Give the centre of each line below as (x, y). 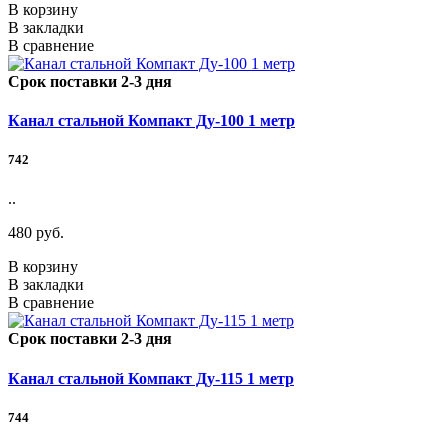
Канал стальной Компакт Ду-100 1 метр (151, 121)
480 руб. (36, 233)
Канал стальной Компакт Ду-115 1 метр (151, 378)
